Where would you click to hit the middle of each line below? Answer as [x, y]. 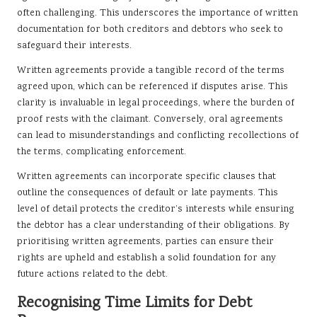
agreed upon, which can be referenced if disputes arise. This [152, 87]
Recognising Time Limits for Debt [135, 304]
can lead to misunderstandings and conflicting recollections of [158, 136]
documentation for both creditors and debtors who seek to [150, 30]
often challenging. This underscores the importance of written [157, 14]
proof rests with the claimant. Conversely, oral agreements [150, 120]
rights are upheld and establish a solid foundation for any [146, 259]
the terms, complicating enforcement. [102, 152]
